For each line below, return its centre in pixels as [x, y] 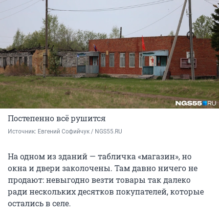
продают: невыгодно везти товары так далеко [99, 179]
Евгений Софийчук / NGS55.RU [80, 131]
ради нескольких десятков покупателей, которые [106, 191]
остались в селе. [39, 203]
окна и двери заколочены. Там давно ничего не [103, 168]
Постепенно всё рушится [57, 118]
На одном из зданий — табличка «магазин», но [100, 156]
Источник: [23, 131]
